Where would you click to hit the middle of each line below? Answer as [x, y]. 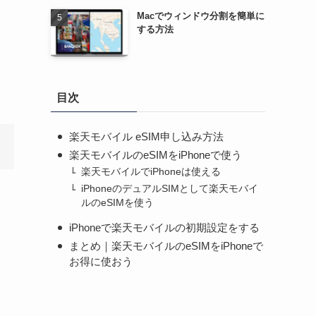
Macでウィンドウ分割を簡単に [200, 16]
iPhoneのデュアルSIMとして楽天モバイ [170, 188]
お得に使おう [101, 261]
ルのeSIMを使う [118, 202]
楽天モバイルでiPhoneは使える [151, 172]
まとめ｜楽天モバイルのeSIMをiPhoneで [166, 245]
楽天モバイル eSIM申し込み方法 [147, 136]
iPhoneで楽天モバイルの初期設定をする [165, 228]
